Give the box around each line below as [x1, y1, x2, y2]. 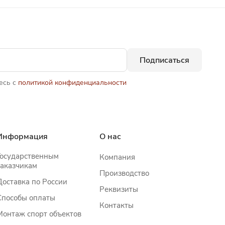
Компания [99, 152, 135, 162]
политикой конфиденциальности [18, 78, 127, 87]
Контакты [99, 200, 134, 210]
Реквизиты [99, 184, 138, 194]
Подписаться [140, 54, 189, 66]
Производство [99, 168, 149, 178]
